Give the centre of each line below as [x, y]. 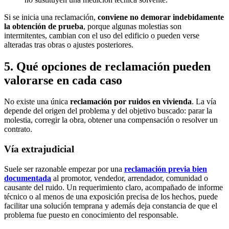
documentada [28, 178]
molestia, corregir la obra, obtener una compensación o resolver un [111, 120]
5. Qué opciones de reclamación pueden [107, 66]
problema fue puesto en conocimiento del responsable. [91, 215]
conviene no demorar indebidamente [161, 17]
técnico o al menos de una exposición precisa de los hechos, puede [111, 196]
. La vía [204, 102]
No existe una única [37, 102]
